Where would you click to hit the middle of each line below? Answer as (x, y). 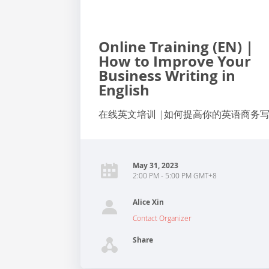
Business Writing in (167, 76)
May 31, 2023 (156, 165)
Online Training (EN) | (176, 47)
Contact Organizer (162, 218)
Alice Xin (149, 202)
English (124, 90)
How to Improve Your (175, 61)
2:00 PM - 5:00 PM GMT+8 (175, 175)
